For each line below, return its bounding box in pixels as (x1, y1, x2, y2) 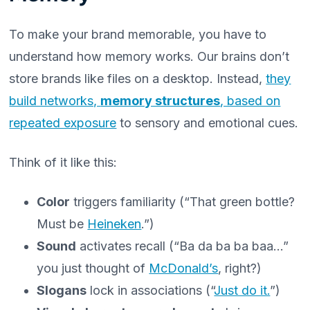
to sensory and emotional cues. (116, 116, 299, 130)
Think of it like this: (9, 155, 118, 170)
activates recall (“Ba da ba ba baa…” (76, 239, 289, 253)
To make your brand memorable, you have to (9, 27, 267, 42)
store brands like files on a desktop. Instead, (9, 71, 266, 86)
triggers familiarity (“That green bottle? (70, 194, 295, 209)
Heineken (87, 217, 142, 231)
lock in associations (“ (86, 283, 215, 298)
